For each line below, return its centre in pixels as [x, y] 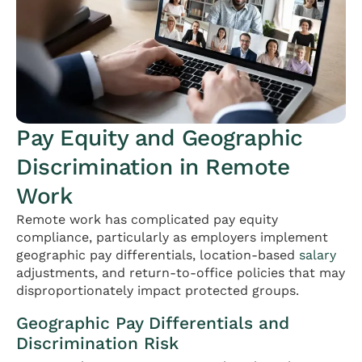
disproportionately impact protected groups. [158, 290]
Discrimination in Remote [153, 166]
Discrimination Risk [97, 343]
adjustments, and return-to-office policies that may [181, 272]
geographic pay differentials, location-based [158, 255]
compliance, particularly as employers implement [172, 237]
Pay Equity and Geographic [160, 137]
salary [318, 255]
